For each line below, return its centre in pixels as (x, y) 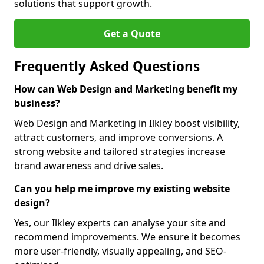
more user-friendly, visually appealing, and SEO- (120, 251)
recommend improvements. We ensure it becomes (127, 237)
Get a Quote (132, 34)
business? (37, 103)
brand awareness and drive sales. (89, 166)
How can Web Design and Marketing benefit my (126, 89)
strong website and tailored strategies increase (120, 151)
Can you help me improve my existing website (122, 189)
